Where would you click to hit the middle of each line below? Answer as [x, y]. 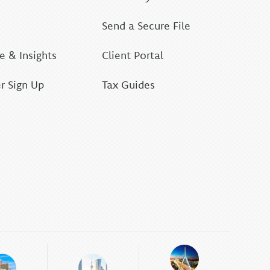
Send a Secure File [146, 26]
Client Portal [133, 55]
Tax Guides [129, 85]
